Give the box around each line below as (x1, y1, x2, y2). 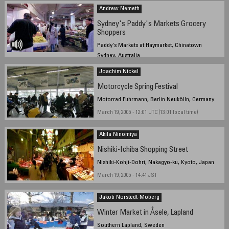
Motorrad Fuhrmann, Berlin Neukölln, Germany (97, 96, 215, 103)
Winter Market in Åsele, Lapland (97, 209, 194, 217)
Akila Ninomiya (99, 131, 138, 138)
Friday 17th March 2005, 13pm (97, 65, 166, 72)
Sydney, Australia (97, 52, 141, 59)
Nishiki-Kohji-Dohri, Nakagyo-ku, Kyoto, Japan (97, 159, 215, 166)
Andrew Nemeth (99, 5, 140, 12)
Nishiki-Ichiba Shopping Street (97, 146, 189, 154)
